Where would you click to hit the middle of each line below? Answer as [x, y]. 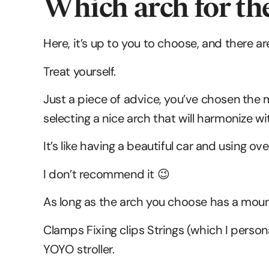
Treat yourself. [80, 71]
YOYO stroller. [79, 249]
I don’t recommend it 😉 [107, 174]
